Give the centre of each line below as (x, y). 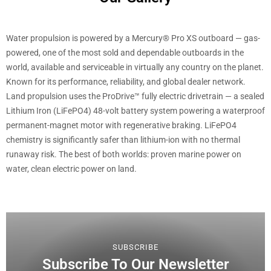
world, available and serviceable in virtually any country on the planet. (135, 67)
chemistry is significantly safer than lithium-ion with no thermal (123, 140)
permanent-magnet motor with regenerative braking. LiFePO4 (121, 125)
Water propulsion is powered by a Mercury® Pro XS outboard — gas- (133, 38)
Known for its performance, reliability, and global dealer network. (126, 82)
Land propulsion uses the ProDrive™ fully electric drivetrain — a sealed (135, 96)
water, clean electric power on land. (71, 169)
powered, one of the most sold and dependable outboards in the (125, 53)
